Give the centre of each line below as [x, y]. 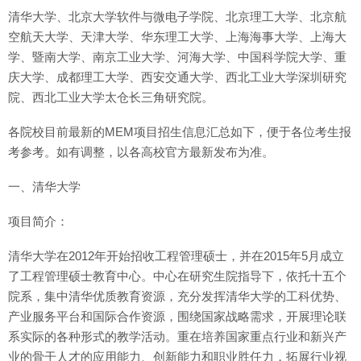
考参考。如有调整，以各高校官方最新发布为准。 [141, 152]
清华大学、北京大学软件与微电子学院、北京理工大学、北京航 [177, 17]
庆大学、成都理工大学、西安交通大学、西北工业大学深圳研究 [177, 77]
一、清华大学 [44, 187]
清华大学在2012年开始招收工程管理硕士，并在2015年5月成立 [176, 256]
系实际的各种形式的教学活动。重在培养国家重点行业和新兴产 [177, 336]
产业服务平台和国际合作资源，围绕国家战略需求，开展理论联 [177, 316]
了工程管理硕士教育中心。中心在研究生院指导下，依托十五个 [177, 276]
